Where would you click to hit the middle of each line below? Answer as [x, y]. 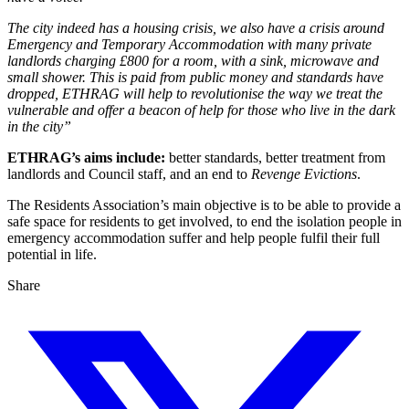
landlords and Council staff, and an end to [129, 174]
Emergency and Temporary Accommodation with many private [189, 45]
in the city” [39, 127]
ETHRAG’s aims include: [86, 158]
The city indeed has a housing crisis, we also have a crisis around [196, 28]
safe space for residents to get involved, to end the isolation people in [204, 222]
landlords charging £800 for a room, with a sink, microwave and [193, 61]
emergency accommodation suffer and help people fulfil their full [194, 238]
